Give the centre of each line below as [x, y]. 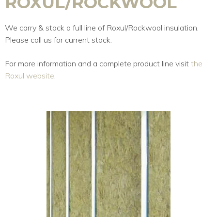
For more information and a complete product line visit [98, 63]
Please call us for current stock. [58, 39]
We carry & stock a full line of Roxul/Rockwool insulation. [102, 27]
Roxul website [30, 75]
